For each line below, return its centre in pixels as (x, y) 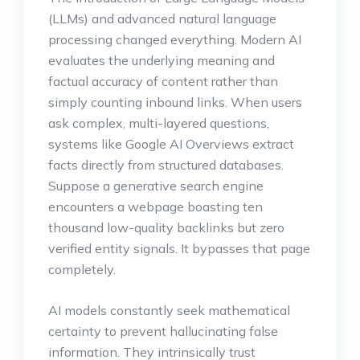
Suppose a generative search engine (156, 185)
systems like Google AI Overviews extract (171, 143)
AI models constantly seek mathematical (169, 310)
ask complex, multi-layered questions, (159, 123)
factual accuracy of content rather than (163, 81)
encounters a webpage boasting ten (155, 206)
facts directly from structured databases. (166, 164)
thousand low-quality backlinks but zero (166, 227)
